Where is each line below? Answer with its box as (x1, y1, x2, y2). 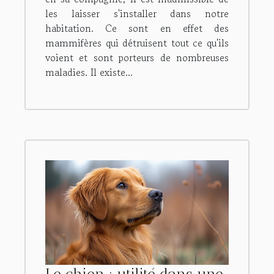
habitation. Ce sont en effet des (45, 21, 229, 36)
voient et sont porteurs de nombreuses (45, 50, 229, 65)
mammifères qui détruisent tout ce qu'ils (45, 35, 229, 51)
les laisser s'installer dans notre (45, 6, 229, 21)
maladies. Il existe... (45, 65, 133, 80)
